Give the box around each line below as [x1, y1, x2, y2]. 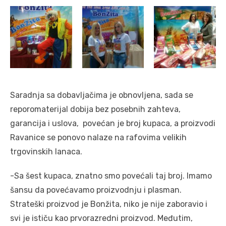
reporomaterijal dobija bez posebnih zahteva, [10, 104, 181, 114]
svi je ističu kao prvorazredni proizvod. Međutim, [10, 213, 193, 223]
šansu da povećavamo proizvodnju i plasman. [10, 185, 182, 195]
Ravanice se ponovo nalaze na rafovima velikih [10, 132, 187, 142]
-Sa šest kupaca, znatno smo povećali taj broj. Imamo [10, 171, 212, 181]
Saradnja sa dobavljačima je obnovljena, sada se [10, 90, 193, 100]
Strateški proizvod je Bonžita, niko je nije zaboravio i [10, 199, 207, 209]
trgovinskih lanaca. [10, 146, 82, 156]
